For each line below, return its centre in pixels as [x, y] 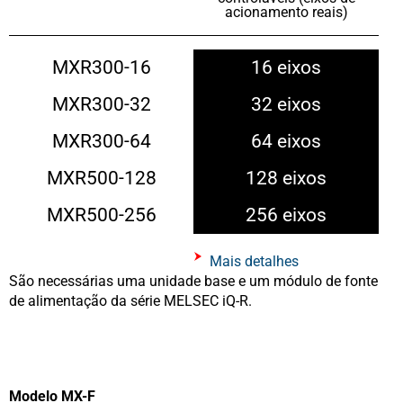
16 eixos [287, 67]
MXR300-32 [101, 104]
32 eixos [287, 104]
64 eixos [287, 141]
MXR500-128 [101, 178]
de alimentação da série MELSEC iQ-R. [130, 300]
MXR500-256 [101, 215]
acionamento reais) [286, 12]
